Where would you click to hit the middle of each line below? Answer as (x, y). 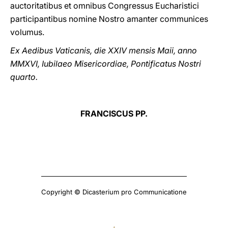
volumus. (27, 32)
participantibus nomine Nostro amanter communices (109, 19)
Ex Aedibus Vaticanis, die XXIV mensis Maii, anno (104, 50)
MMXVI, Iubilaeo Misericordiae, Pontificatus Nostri (106, 64)
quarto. (24, 77)
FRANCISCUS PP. (114, 113)
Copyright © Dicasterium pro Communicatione (114, 192)
